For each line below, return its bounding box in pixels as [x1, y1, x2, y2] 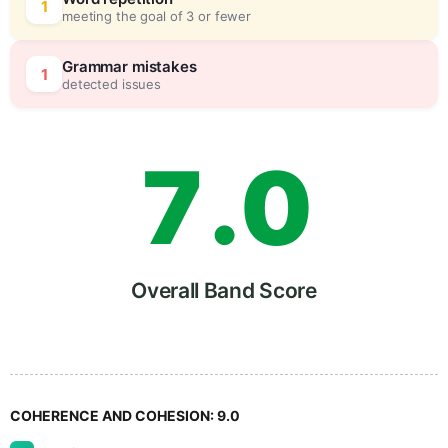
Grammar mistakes [62, 56, 197, 76]
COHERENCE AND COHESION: [10, 407, 217, 424]
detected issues [62, 75, 162, 92]
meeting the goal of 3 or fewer [62, 7, 252, 24]
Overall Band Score [131, 278, 317, 303]
